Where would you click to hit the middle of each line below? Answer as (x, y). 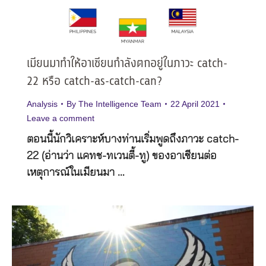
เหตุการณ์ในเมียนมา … (76, 173)
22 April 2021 (195, 104)
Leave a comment (61, 118)
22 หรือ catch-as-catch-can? (95, 82)
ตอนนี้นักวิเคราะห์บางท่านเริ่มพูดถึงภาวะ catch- (133, 140)
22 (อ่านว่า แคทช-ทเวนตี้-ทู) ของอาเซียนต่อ (122, 156)
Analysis (42, 104)
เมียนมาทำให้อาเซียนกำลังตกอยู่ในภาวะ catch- (127, 64)
